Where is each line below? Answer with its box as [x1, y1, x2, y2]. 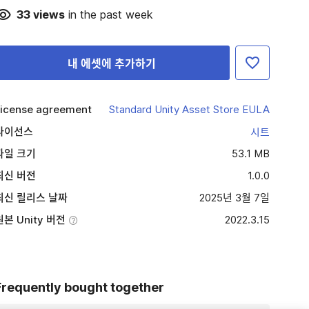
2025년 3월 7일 [199, 191, 270, 204]
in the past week [64, 8, 153, 21]
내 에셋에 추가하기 [68, 57, 157, 70]
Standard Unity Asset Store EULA [108, 103, 270, 116]
